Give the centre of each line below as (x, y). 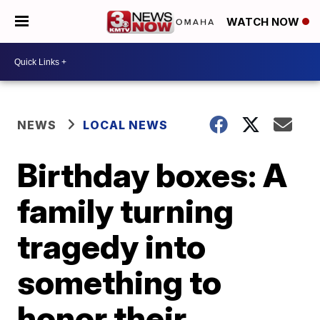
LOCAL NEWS (126, 125)
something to (120, 282)
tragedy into (112, 246)
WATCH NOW (264, 22)
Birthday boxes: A (152, 175)
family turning (126, 211)
